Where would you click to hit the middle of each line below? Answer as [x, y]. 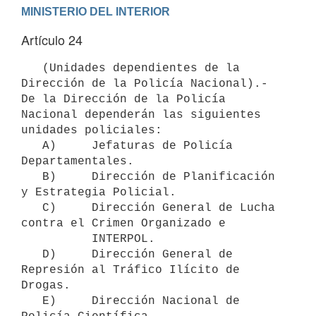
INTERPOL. [56, 239]
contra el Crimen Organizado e [123, 223]
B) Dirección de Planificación [32, 177]
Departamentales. [78, 161]
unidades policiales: [92, 130]
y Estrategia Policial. [99, 192]
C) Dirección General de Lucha [32, 208]
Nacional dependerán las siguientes [141, 115]
